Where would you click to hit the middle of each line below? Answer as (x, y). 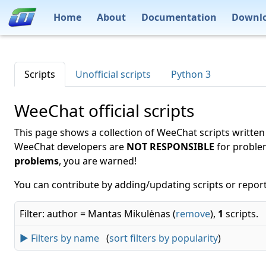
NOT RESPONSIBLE (170, 147)
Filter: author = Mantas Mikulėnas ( (98, 214)
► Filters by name (59, 238)
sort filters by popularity (164, 238)
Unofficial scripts (113, 74)
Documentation (179, 17)
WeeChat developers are (70, 147)
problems (37, 161)
